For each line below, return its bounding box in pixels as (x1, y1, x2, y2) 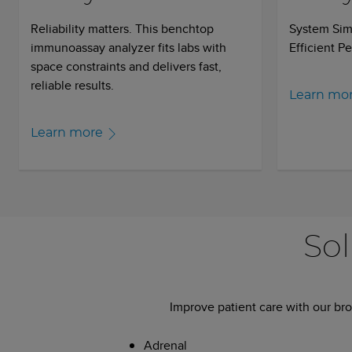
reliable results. (31, 75, 114, 94)
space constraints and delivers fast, (31, 57, 222, 75)
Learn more (31, 126, 103, 139)
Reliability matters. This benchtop (31, 19, 214, 38)
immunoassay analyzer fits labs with (31, 38, 226, 57)
